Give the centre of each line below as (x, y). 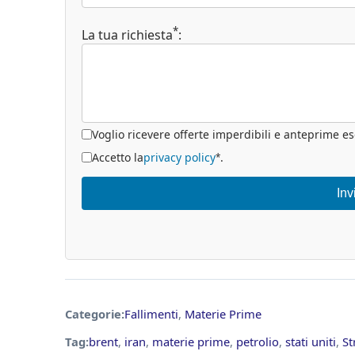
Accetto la (118, 158)
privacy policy (179, 158)
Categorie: (95, 313)
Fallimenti (151, 313)
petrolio (258, 341)
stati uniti (311, 341)
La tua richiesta (127, 35)
